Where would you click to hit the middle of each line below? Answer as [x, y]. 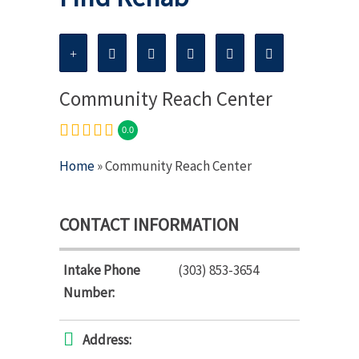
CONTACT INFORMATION [149, 224]
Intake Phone [102, 270]
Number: [89, 292]
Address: [107, 339]
